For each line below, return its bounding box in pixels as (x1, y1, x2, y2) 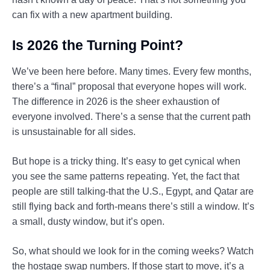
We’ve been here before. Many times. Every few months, (12, 66, 251, 77)
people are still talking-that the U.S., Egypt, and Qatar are (12, 186, 254, 197)
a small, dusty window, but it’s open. (12, 216, 165, 227)
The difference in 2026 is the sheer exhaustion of (12, 96, 219, 107)
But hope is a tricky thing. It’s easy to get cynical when (12, 156, 240, 167)
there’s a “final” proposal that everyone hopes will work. (12, 81, 246, 92)
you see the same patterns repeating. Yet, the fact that (12, 171, 239, 182)
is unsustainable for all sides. (12, 127, 136, 137)
